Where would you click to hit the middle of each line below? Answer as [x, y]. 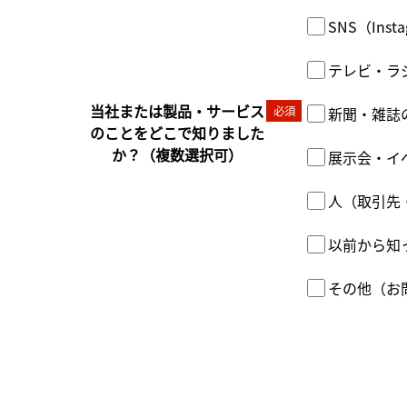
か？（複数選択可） [178, 155]
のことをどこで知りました [178, 133]
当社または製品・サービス [178, 111]
